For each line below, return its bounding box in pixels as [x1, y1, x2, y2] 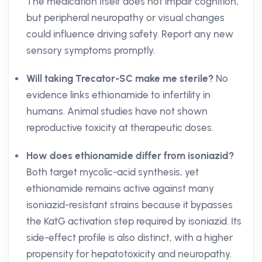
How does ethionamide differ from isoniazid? [26, 150, 234, 161]
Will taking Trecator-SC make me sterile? [26, 73, 213, 84]
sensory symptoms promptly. [26, 44, 155, 56]
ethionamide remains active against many [26, 182, 214, 194]
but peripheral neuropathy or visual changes [26, 12, 225, 23]
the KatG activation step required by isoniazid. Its [26, 215, 242, 227]
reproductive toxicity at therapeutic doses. [26, 122, 213, 133]
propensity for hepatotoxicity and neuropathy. [26, 248, 232, 260]
